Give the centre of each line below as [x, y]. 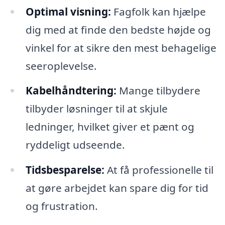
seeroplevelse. [61, 66]
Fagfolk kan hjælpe [158, 11]
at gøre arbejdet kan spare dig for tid [117, 188]
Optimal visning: [68, 11]
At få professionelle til [159, 170]
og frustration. [62, 206]
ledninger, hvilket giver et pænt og [110, 127]
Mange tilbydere [158, 91]
